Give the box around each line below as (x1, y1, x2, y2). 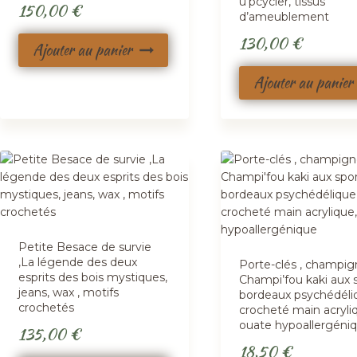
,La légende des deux (18, 255, 138, 270)
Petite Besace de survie (18, 240, 152, 255)
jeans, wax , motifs (18, 285, 120, 300)
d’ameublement (238, 10, 329, 25)
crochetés (18, 300, 75, 316)
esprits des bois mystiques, (18, 270, 168, 285)
